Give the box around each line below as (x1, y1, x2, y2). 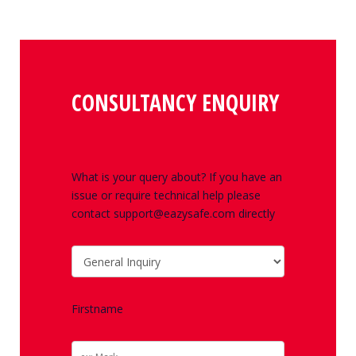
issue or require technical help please (72, 188, 261, 203)
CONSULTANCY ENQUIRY (72, 87, 279, 118)
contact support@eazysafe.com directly (72, 206, 275, 222)
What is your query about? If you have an (72, 169, 282, 185)
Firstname (72, 301, 123, 317)
